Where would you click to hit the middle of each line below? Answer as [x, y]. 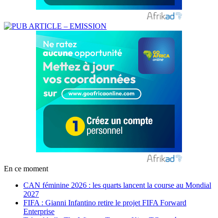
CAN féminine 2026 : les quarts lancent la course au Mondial [117, 185]
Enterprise [39, 211]
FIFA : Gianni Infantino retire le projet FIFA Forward [105, 202]
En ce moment [26, 168]
